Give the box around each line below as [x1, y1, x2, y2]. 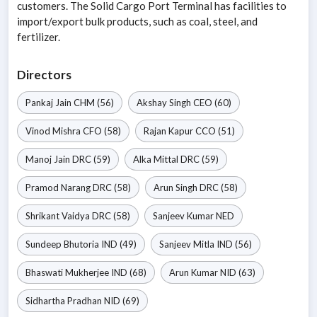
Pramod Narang [25, 182, 91, 194]
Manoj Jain [25, 154, 70, 166]
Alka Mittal [133, 154, 178, 166]
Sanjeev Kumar [153, 210, 214, 222]
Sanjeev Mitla [159, 238, 214, 250]
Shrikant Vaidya [25, 210, 90, 222]
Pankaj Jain [25, 97, 71, 109]
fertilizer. [17, 30, 60, 44]
